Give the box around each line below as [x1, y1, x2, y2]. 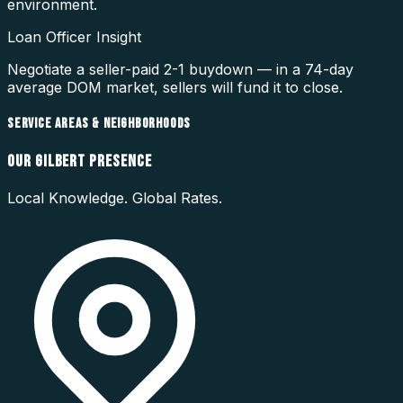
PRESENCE [85, 151, 152, 173]
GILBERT [34, 151, 86, 173]
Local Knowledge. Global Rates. [7, 188, 222, 207]
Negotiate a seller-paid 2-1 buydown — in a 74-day [7, 59, 354, 78]
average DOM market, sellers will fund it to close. [7, 77, 343, 96]
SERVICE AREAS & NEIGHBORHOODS [7, 114, 192, 132]
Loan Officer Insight [7, 27, 141, 46]
